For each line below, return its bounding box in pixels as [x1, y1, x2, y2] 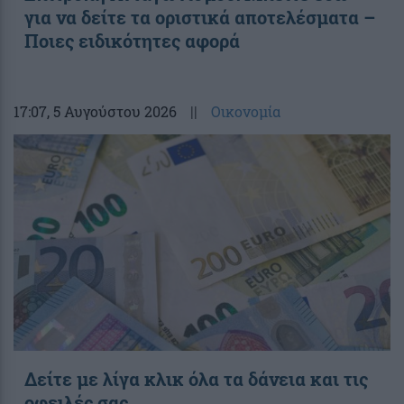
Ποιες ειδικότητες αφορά [24, 28, 240, 52]
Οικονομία [211, 101, 280, 121]
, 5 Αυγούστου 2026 [47, 101, 177, 121]
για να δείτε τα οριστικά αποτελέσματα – [24, 5, 375, 29]
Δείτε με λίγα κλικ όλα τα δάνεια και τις [24, 366, 368, 390]
